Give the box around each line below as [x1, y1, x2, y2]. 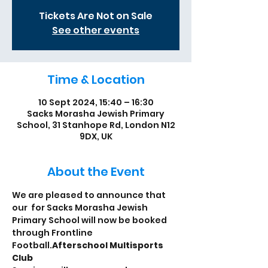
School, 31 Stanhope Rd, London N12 [16, 119, 175, 131]
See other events [52, 23, 139, 37]
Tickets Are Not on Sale [39, 9, 153, 23]
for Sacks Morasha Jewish [29, 202, 150, 214]
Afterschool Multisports [52, 239, 165, 251]
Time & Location [47, 71, 145, 88]
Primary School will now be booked [12, 214, 169, 226]
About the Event [47, 163, 145, 180]
